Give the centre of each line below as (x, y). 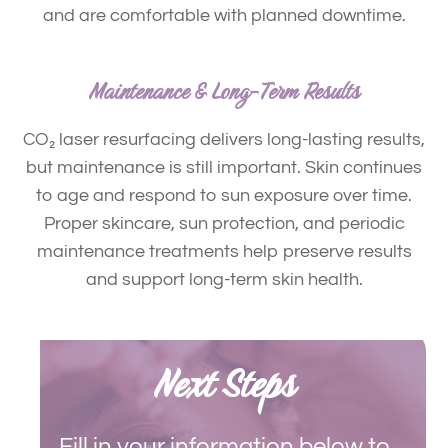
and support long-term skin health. (224, 279)
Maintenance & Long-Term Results (224, 91)
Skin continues (363, 167)
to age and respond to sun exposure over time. (224, 195)
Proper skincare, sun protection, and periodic (224, 223)
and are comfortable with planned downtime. (224, 15)
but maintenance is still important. (165, 167)
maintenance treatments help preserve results (224, 251)
